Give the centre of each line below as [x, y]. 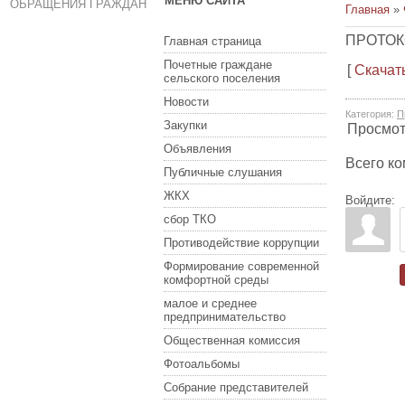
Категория [368, 114]
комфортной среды [216, 280]
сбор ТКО [190, 219]
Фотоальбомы [202, 364]
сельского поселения [222, 78]
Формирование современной [241, 266]
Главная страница [212, 41]
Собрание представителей [236, 387]
